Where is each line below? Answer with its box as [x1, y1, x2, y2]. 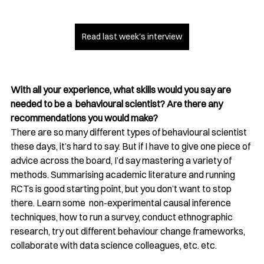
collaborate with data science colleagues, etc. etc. [11, 239, 219, 251]
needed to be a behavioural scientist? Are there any [11, 97, 225, 110]
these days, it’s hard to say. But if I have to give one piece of [11, 140, 252, 152]
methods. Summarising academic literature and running [11, 168, 237, 180]
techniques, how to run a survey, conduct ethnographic [11, 210, 235, 223]
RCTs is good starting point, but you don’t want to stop [11, 182, 233, 194]
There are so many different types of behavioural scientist [11, 126, 249, 138]
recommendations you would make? [11, 111, 158, 124]
